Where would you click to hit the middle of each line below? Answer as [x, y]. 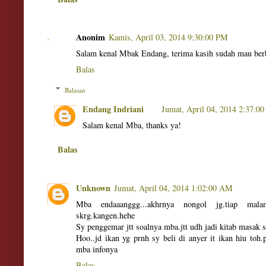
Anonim [91, 37]
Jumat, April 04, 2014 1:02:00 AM [173, 188]
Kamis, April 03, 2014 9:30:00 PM [168, 37]
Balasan [75, 90]
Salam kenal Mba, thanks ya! [132, 125]
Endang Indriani [113, 109]
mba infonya [97, 249]
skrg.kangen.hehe [105, 215]
